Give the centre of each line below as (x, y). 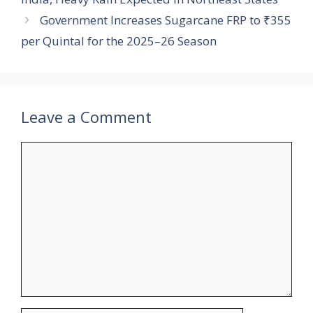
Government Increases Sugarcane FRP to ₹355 (166, 20)
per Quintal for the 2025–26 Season (119, 41)
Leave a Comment (86, 116)
